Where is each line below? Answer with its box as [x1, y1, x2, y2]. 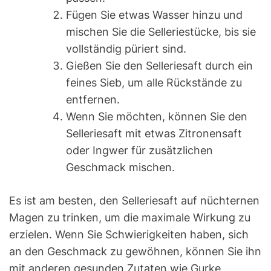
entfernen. [66, 93, 120, 106]
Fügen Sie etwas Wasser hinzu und [66, 8, 243, 22]
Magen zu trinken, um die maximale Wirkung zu [9, 211, 250, 224]
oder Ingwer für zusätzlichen [66, 144, 213, 157]
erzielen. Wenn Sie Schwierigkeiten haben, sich [9, 228, 249, 241]
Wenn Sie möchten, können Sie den [66, 110, 247, 123]
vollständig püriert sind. [66, 42, 186, 56]
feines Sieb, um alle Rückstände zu [66, 76, 242, 90]
